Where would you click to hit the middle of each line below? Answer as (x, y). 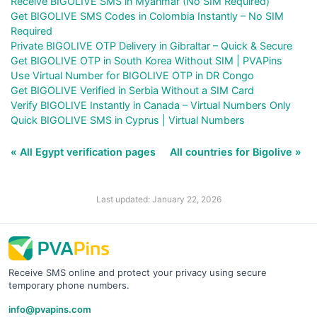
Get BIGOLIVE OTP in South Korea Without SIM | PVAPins (146, 60)
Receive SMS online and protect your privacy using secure (138, 272)
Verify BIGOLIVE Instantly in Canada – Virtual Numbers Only (151, 105)
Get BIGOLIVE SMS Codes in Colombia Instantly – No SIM (147, 16)
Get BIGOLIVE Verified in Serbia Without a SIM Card (132, 90)
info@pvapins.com (50, 309)
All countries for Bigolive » (236, 151)
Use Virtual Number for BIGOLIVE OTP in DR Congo (132, 75)
